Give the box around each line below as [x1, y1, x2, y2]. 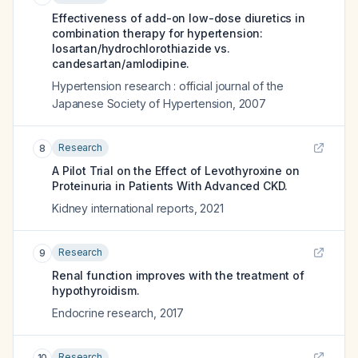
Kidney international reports [52, 201, 194, 215]
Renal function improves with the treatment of [52, 268, 304, 282]
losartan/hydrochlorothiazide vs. [52, 42, 230, 55]
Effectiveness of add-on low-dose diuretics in [52, 11, 305, 25]
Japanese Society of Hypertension [52, 97, 233, 110]
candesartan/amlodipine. [52, 57, 190, 70]
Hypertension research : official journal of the [52, 79, 284, 93]
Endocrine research [52, 306, 154, 320]
